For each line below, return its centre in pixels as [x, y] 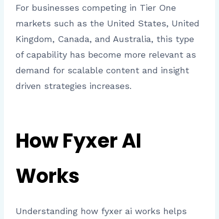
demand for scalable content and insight [102, 70]
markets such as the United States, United [108, 23]
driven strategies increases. [74, 86]
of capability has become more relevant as [106, 55]
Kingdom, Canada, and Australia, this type [105, 39]
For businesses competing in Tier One [96, 8]
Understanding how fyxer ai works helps [101, 211]
